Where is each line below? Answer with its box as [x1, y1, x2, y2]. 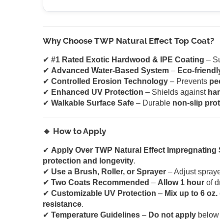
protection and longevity [43, 156, 134, 165]
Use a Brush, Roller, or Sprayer [51, 167, 166, 176]
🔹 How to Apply [43, 126, 106, 136]
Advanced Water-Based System [51, 66, 169, 75]
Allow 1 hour [158, 178, 204, 187]
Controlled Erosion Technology [51, 77, 168, 85]
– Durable [134, 98, 172, 107]
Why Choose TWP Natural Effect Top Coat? [43, 35, 214, 46]
